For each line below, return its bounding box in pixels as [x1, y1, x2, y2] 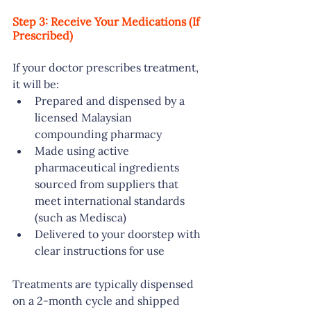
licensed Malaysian [35, 110, 135, 125]
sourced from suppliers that [35, 177, 181, 192]
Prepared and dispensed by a [35, 94, 187, 108]
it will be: [12, 77, 59, 92]
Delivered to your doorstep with [35, 227, 203, 242]
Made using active [35, 144, 132, 158]
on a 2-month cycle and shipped [12, 294, 183, 308]
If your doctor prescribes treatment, [12, 60, 201, 75]
